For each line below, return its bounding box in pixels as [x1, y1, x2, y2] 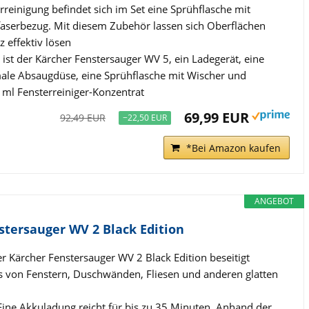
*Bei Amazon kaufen [186, 141, 281, 154]
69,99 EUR [183, 108, 249, 127]
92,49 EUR [59, 110, 106, 124]
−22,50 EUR [122, 111, 167, 123]
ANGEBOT [254, 195, 294, 207]
